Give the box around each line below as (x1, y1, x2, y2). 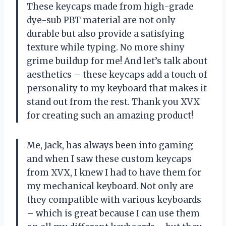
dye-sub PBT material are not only (27, 14, 176, 26)
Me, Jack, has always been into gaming (27, 139, 193, 151)
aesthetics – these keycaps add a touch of (27, 69, 207, 80)
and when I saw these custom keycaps (27, 153, 192, 164)
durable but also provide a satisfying (27, 28, 185, 39)
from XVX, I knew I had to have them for (27, 166, 201, 178)
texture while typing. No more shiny (27, 41, 185, 53)
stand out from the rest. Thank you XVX (27, 96, 200, 107)
